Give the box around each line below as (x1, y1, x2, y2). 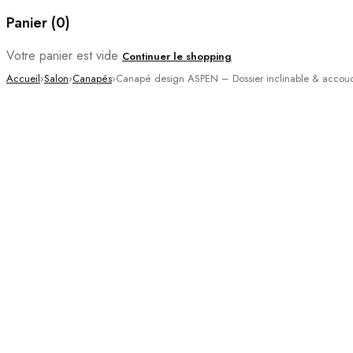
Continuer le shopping (122, 48, 232, 64)
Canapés (72, 70, 112, 86)
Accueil (6, 70, 40, 86)
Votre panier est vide (6, 46, 118, 65)
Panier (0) (6, 12, 70, 33)
